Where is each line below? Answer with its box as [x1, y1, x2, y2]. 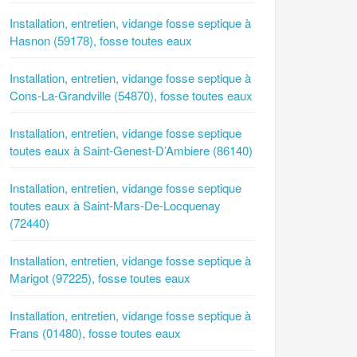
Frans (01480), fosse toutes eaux [10, 324, 181, 342]
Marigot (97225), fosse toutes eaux [10, 269, 190, 287]
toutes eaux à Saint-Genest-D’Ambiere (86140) [10, 142, 253, 159]
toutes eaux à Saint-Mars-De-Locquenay [10, 197, 221, 214]
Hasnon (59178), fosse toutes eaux [10, 32, 192, 49]
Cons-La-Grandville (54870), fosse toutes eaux [10, 87, 253, 104]
